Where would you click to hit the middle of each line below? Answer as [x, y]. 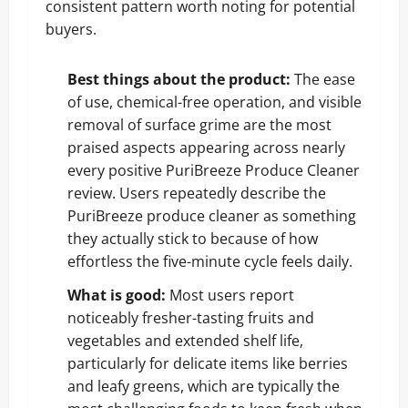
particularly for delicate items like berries [208, 363]
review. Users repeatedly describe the [197, 193]
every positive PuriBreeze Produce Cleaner [214, 170]
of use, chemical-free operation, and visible [214, 102]
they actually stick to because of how [193, 238]
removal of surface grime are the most [199, 124]
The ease [325, 79]
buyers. [71, 29]
